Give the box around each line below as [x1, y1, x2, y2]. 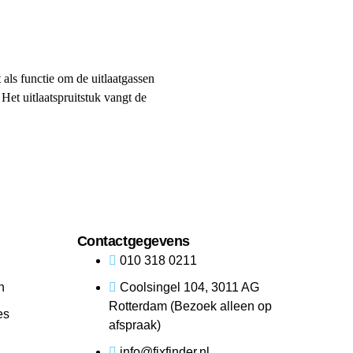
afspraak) [108, 318, 161, 333]
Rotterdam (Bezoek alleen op [108, 299, 272, 314]
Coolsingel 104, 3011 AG [119, 281, 259, 295]
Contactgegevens [76, 233, 190, 250]
